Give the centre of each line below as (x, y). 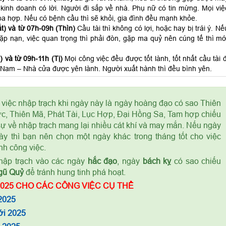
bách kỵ (157, 161)
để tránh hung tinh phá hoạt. (74, 172)
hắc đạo (102, 161)
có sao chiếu (196, 161)
